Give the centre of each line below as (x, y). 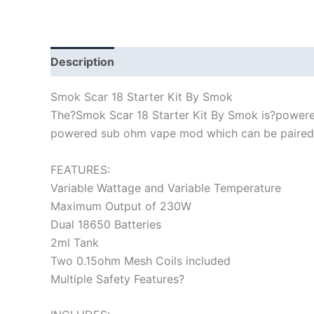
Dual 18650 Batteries (106, 224)
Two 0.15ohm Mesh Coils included (141, 260)
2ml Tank (75, 242)
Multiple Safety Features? (117, 279)
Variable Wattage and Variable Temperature (166, 187)
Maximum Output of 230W (121, 206)
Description (82, 61)
